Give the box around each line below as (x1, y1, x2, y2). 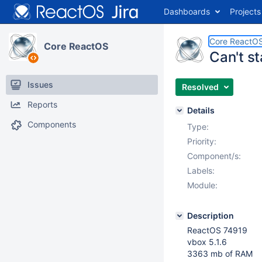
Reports (27, 99, 57, 109)
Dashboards (164, 6, 210, 16)
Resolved (182, 82, 219, 92)
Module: (187, 180, 218, 190)
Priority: (187, 136, 216, 146)
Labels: (187, 166, 215, 175)
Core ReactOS (44, 40, 108, 52)
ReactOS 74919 (187, 225, 247, 235)
